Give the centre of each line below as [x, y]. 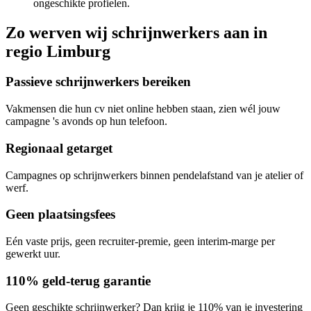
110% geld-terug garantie [78, 280]
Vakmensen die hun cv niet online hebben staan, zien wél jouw [143, 109]
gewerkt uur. [33, 254]
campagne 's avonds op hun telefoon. [86, 121]
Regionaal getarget [59, 148]
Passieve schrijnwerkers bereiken [98, 82]
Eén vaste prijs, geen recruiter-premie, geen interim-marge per [140, 242]
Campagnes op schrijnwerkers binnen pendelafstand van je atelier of [154, 175]
